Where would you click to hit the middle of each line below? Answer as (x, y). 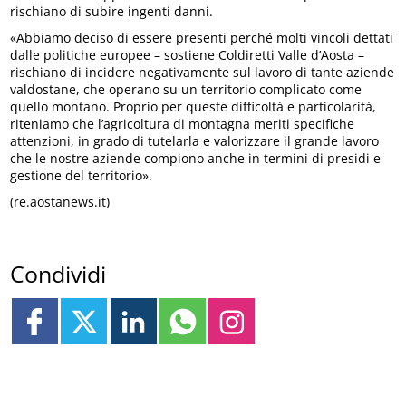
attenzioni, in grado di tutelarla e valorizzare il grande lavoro (195, 140)
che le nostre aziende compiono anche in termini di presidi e (196, 158)
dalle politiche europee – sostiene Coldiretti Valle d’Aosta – (188, 54)
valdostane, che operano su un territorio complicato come (186, 89)
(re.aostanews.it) (60, 201)
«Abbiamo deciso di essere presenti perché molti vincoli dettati (202, 37)
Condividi (58, 274)
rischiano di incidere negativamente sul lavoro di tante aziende (203, 72)
